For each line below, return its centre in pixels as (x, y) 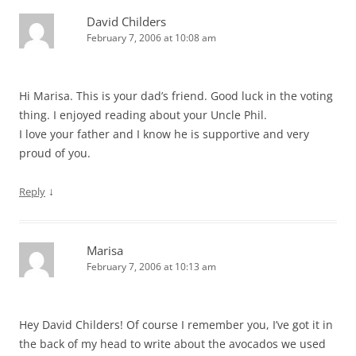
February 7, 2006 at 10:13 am (151, 267)
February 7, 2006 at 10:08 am (151, 38)
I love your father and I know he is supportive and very (164, 134)
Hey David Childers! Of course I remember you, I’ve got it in (176, 325)
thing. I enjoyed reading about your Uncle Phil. (143, 115)
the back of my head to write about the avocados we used (172, 344)
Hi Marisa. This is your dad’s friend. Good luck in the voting (176, 96)
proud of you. (55, 153)
